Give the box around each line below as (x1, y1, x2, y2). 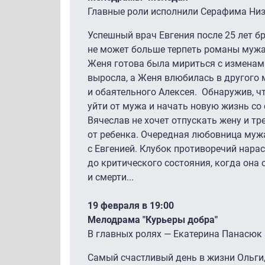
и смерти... (88, 172, 134, 183)
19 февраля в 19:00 (88, 200, 176, 212)
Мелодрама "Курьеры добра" (88, 214, 218, 226)
